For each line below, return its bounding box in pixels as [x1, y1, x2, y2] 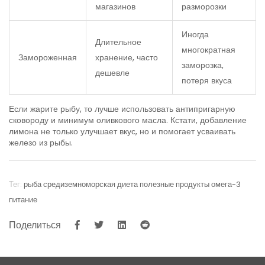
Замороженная [18, 51, 77, 63]
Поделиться [9, 218, 61, 232]
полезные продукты [140, 179, 209, 190]
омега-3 [211, 179, 241, 190]
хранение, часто [95, 51, 158, 63]
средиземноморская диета [43, 179, 138, 190]
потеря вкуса [182, 74, 232, 86]
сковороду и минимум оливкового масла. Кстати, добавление [9, 114, 247, 126]
